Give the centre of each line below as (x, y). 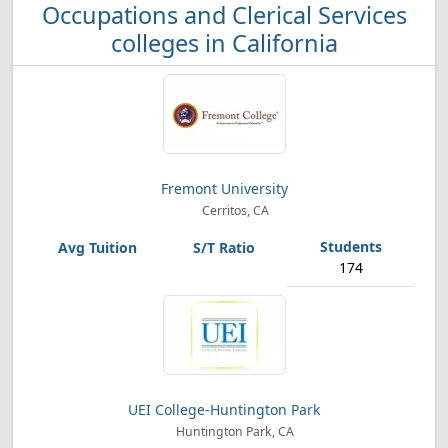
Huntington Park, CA (234, 431)
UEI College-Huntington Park (224, 409)
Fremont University (224, 188)
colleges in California (224, 43)
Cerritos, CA (233, 210)
